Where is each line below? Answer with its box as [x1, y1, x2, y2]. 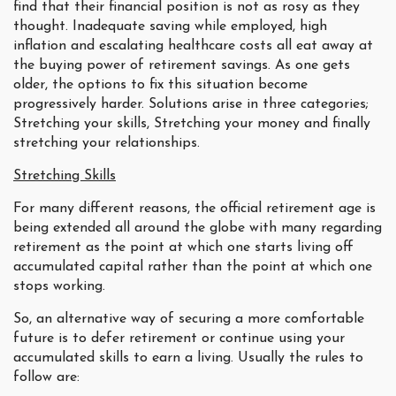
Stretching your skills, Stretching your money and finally [13, 117, 370, 132]
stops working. [13, 279, 105, 294]
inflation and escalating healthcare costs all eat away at [13, 39, 373, 54]
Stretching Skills [13, 169, 116, 184]
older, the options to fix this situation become [13, 78, 308, 93]
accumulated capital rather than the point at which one [13, 260, 372, 275]
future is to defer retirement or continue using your [13, 331, 345, 346]
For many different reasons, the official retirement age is [13, 202, 376, 217]
